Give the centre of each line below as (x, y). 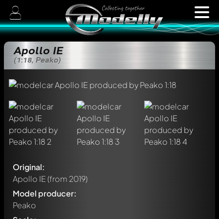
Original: (29, 167)
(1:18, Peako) (37, 60)
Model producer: (45, 193)
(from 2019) (67, 179)
